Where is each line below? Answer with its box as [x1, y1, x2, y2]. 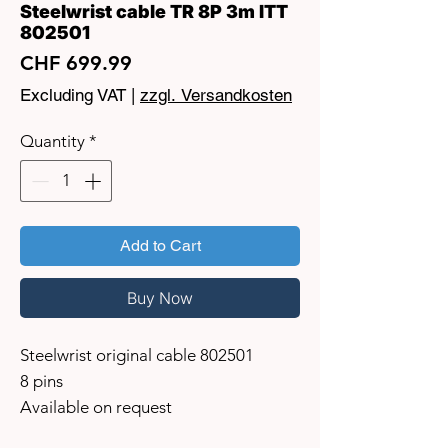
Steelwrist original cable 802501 [20, 344, 254, 365]
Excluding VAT [20, 85, 126, 106]
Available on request [20, 396, 172, 417]
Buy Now [127, 287, 193, 308]
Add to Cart [119, 235, 201, 255]
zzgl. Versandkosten [140, 85, 292, 106]
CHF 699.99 [20, 51, 132, 76]
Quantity [20, 131, 85, 152]
